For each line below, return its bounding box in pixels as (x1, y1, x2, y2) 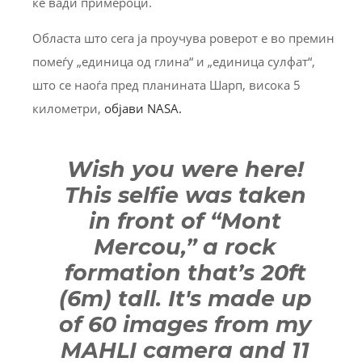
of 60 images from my (59, 310, 311, 338)
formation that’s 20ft (64, 259, 306, 286)
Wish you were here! (66, 155, 304, 183)
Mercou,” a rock (94, 233, 276, 260)
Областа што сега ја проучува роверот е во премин (32, 29, 335, 46)
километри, (32, 99, 104, 116)
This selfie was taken (64, 181, 306, 208)
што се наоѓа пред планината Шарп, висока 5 (32, 76, 301, 93)
